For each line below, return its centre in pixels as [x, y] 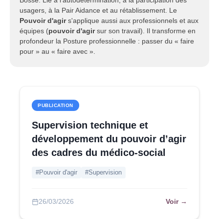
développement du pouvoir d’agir [109, 139]
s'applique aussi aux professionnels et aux [132, 21]
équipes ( [34, 31]
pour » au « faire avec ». [57, 51]
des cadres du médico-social [99, 153]
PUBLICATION [55, 105]
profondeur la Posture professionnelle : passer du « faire [107, 41]
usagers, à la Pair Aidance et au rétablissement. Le [98, 10]
